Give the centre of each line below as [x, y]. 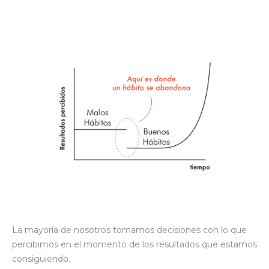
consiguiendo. [41, 259]
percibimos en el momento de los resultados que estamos [134, 245]
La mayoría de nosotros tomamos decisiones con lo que [129, 230]
